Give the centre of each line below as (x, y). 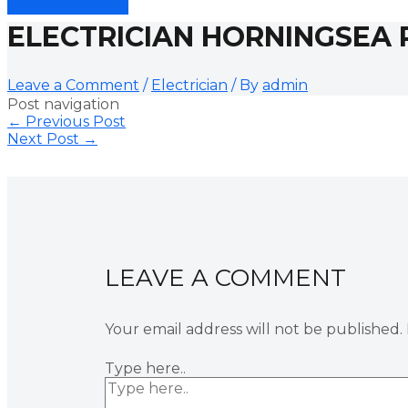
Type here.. (145, 368)
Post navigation (63, 104)
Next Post (45, 138)
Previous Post (74, 121)
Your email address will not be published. (253, 329)
